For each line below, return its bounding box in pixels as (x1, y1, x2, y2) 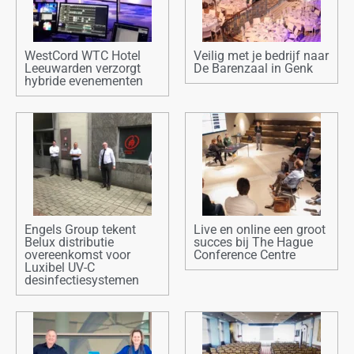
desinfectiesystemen (24, 273, 139, 288)
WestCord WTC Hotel (24, 48, 141, 64)
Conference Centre (194, 247, 296, 263)
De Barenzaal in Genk (194, 61, 313, 77)
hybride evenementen (24, 73, 143, 89)
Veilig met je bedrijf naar (194, 48, 329, 64)
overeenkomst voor (24, 247, 130, 263)
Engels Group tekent (24, 222, 136, 238)
